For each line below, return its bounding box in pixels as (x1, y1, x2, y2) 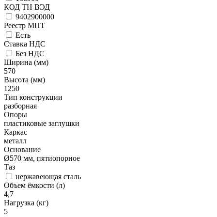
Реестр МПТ (4, 21, 45, 30)
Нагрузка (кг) (4, 199, 48, 207)
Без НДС (14, 49, 45, 58)
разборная (4, 102, 37, 110)
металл (4, 137, 27, 145)
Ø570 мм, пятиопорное (4, 154, 80, 163)
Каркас (4, 128, 27, 137)
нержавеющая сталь (14, 172, 81, 181)
